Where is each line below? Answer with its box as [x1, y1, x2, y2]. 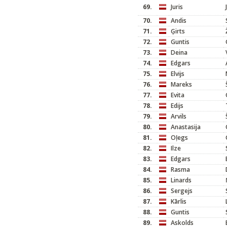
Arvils [171, 112, 186, 121]
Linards [171, 176, 192, 184]
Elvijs [171, 69, 184, 78]
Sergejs [171, 186, 193, 195]
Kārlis [171, 197, 186, 206]
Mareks [171, 80, 192, 89]
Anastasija [171, 123, 201, 131]
